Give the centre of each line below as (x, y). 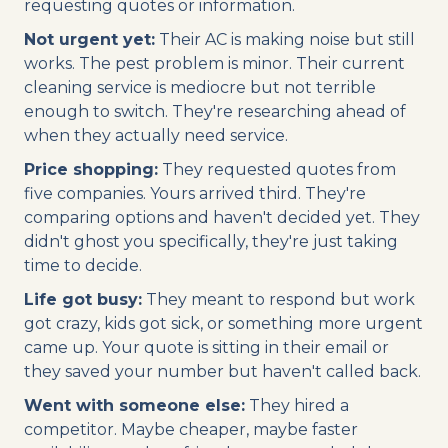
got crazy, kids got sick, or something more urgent (223, 323)
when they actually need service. (156, 135)
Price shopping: (91, 169)
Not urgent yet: (89, 39)
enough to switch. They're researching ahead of (215, 111)
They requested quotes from (277, 169)
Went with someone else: (134, 405)
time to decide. (83, 265)
